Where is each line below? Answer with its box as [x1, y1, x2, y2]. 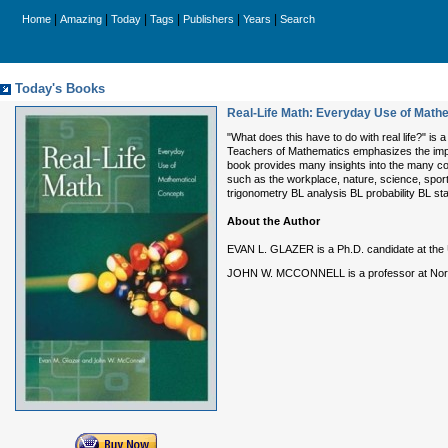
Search [280, 13, 315, 25]
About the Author [227, 215, 320, 227]
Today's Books [15, 82, 105, 96]
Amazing [60, 13, 102, 25]
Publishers [183, 13, 234, 25]
